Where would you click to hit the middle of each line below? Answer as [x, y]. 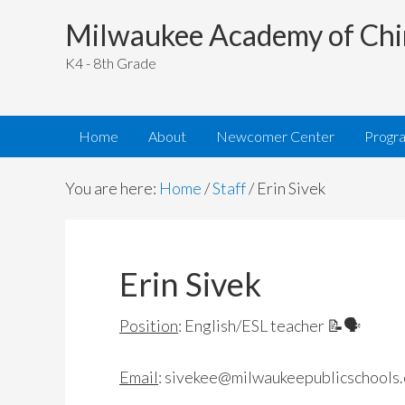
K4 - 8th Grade [111, 63]
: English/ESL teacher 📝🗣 [269, 326]
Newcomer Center [275, 137]
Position [149, 326]
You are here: [112, 188]
